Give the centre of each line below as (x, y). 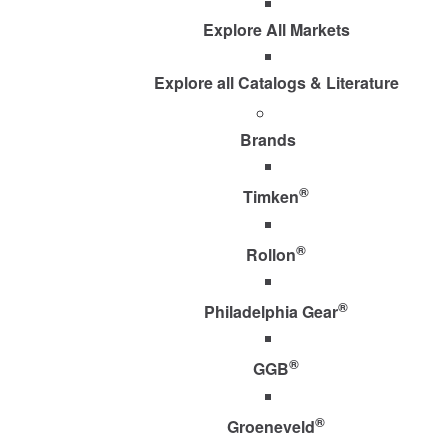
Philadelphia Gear (271, 312)
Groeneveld (271, 426)
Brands (268, 140)
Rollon (271, 254)
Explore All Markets (276, 30)
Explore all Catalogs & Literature (276, 83)
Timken (271, 197)
